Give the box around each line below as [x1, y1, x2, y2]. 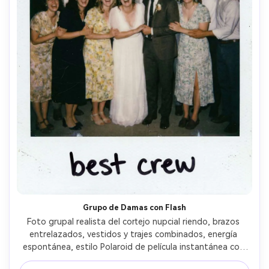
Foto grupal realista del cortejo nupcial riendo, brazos [27, 217, 240, 227]
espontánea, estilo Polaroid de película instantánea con [22, 242, 244, 252]
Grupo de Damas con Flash [83, 203, 186, 213]
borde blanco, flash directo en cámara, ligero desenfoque [19, 255, 247, 265]
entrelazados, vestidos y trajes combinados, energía [29, 229, 237, 240]
